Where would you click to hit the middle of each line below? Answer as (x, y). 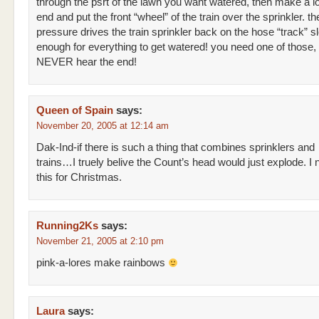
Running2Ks (67, 226)
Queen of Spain (75, 110)
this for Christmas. (79, 177)
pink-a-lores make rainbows (102, 263)
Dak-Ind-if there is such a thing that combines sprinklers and (176, 147)
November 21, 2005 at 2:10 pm (100, 241)
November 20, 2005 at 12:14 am (103, 126)
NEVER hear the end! (87, 62)
